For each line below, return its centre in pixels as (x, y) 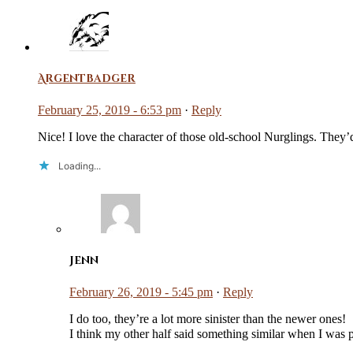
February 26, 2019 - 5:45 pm (141, 292)
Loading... (80, 165)
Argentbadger (87, 78)
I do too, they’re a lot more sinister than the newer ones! (208, 319)
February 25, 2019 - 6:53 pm (110, 110)
